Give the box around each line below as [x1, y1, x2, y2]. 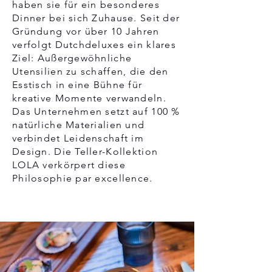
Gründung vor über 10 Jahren [12, 25, 160, 37]
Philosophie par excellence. [12, 172, 153, 184]
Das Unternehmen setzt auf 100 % [12, 105, 180, 117]
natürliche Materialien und [12, 118, 145, 131]
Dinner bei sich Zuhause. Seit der [12, 12, 180, 24]
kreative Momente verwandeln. [12, 92, 166, 104]
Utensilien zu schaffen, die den [12, 65, 169, 77]
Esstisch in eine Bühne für [12, 78, 143, 90]
